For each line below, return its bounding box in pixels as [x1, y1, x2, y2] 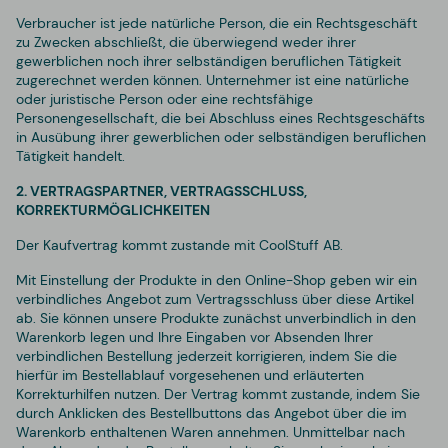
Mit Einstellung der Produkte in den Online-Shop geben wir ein [16, 270, 417, 289]
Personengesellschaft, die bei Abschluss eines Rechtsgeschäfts [16, 108, 425, 127]
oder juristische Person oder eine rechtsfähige [16, 89, 313, 108]
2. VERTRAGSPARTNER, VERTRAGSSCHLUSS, [16, 181, 307, 200]
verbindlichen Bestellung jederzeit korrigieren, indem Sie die [16, 346, 397, 365]
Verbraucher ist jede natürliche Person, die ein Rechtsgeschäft [16, 13, 417, 32]
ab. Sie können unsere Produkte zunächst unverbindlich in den [16, 308, 416, 327]
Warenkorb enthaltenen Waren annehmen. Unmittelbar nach [16, 422, 405, 441]
